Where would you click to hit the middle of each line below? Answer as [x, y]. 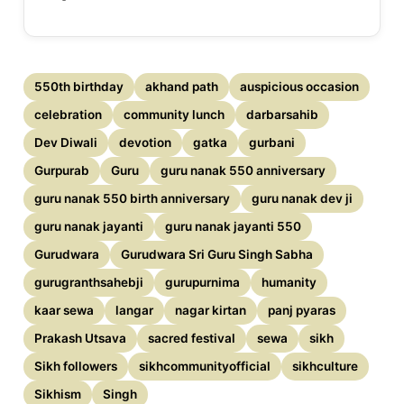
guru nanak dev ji [303, 199]
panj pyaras [302, 311]
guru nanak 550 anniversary [243, 171]
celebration [69, 115]
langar [135, 311]
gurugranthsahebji [89, 283]
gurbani [272, 143]
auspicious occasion [300, 87]
